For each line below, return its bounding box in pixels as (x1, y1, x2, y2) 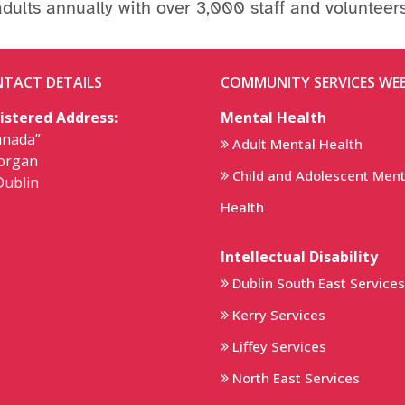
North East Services (232, 368, 360, 387)
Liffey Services (232, 336, 326, 355)
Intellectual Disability (221, 246, 378, 267)
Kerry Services (232, 305, 325, 324)
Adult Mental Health (232, 134, 363, 153)
